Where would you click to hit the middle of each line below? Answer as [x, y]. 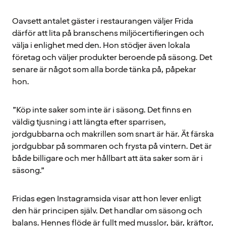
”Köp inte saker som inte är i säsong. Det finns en [102, 110]
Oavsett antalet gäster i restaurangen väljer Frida [103, 21]
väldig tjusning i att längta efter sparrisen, [89, 122]
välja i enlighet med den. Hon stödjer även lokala [101, 45]
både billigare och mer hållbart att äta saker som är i [107, 158]
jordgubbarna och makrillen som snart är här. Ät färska [113, 134]
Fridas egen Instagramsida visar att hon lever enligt [107, 199]
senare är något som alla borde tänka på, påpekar [104, 69]
